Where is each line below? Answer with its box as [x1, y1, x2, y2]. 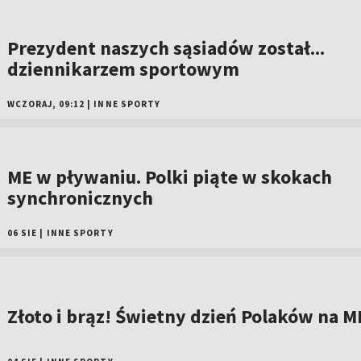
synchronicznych [6, 185, 153, 211]
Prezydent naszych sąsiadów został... [6, 35, 325, 61]
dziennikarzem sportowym [6, 56, 239, 82]
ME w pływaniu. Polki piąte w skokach [6, 164, 332, 190]
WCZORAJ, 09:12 [6, 98, 85, 110]
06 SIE [6, 227, 38, 239]
